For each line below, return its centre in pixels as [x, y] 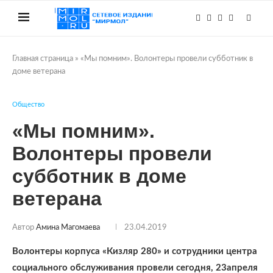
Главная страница [43, 59]
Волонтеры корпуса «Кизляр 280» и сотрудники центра [135, 251]
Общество [28, 105]
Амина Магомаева [68, 228]
